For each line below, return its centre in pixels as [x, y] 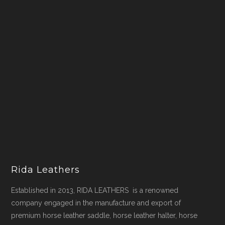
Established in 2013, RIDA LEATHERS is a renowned [95, 190]
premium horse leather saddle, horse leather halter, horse [104, 215]
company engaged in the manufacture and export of [96, 203]
